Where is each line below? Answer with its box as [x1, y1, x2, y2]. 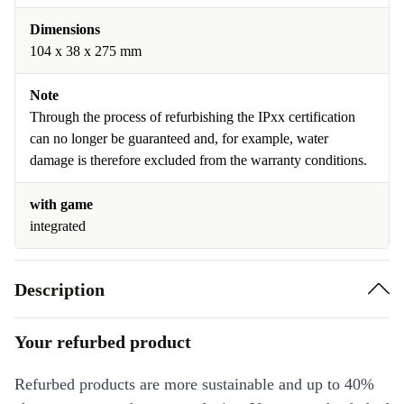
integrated [30, 218, 86, 234]
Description [14, 279, 105, 299]
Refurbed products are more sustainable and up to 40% [14, 375, 374, 393]
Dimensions [30, 22, 100, 37]
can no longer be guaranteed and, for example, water [30, 131, 328, 146]
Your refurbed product [14, 332, 191, 352]
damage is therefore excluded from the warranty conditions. [30, 152, 367, 168]
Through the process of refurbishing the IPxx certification [30, 109, 355, 124]
